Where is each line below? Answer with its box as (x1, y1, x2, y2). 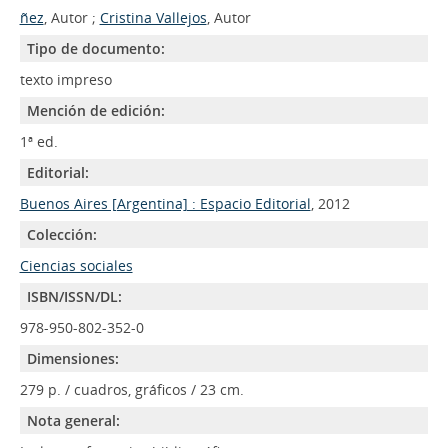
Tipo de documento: (26, 39, 165, 58)
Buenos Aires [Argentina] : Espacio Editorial (19, 194, 311, 213)
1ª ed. (19, 132, 58, 151)
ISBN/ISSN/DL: (26, 287, 122, 306)
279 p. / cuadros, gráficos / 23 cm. (19, 380, 244, 399)
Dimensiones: (26, 349, 119, 368)
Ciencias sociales (19, 256, 133, 275)
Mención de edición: (26, 101, 165, 120)
